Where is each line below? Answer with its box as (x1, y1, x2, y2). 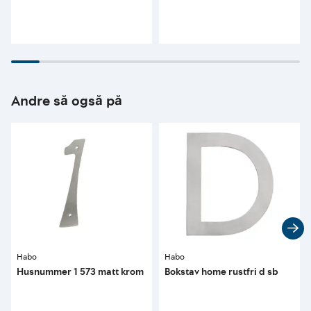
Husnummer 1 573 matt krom (17, 264, 144, 278)
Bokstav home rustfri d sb (165, 264, 278, 278)
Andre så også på (11, 91, 122, 111)
